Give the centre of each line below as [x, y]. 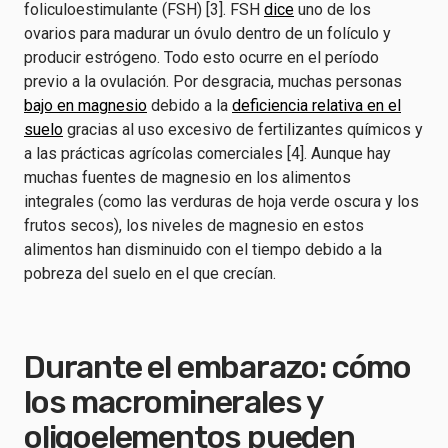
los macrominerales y [173, 402]
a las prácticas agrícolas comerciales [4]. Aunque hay [207, 153]
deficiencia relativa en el [316, 105]
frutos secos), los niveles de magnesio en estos [194, 225]
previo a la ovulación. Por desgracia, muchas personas [213, 81]
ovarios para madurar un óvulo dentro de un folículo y [207, 33]
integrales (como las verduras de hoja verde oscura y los [221, 201]
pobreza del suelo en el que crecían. [152, 273]
